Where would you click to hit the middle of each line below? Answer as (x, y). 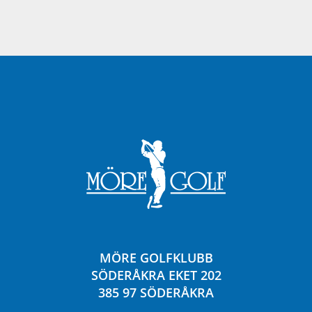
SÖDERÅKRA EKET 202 (156, 275)
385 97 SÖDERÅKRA (156, 293)
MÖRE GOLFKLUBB (156, 258)
